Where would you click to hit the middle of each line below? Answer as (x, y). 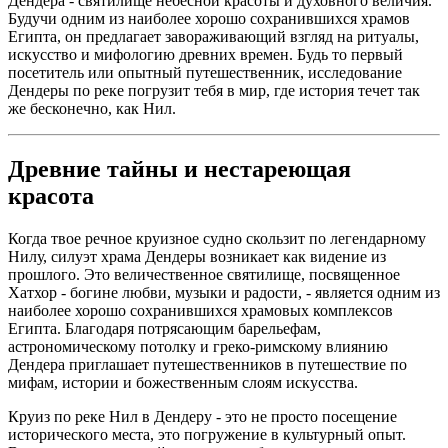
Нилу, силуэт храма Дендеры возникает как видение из (197, 256)
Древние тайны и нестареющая (179, 168)
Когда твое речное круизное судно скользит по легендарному (217, 238)
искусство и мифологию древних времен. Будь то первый (205, 54)
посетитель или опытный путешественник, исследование (205, 72)
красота (51, 195)
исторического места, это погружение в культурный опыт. (207, 434)
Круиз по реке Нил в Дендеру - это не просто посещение (202, 416)
